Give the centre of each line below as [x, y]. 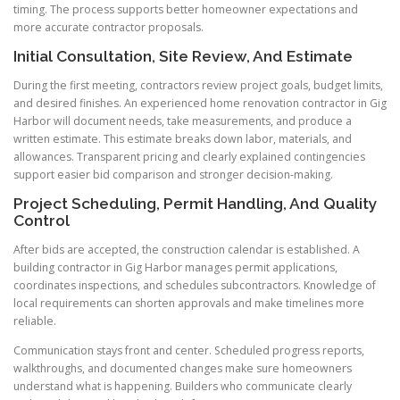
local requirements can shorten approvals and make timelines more [189, 304]
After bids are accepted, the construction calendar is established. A [187, 250]
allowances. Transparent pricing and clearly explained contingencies [189, 157]
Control [42, 221]
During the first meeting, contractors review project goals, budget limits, [198, 86]
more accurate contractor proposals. [108, 27]
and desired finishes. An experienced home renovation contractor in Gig [200, 104]
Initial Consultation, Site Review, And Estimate [183, 56]
